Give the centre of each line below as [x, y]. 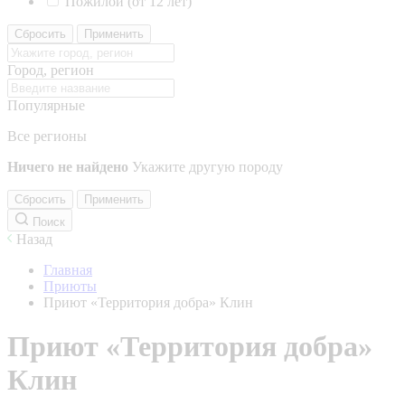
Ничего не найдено [68, 167]
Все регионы [47, 136]
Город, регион [51, 70]
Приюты [70, 286]
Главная [68, 270]
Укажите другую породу [207, 167]
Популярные [46, 105]
